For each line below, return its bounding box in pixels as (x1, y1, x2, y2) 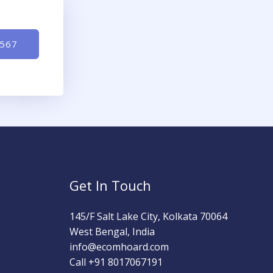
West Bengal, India (69, 225, 155, 238)
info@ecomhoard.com (69, 240, 169, 253)
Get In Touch (69, 176, 151, 194)
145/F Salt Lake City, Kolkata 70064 (69, 210, 227, 223)
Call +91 (69, 255, 108, 269)
